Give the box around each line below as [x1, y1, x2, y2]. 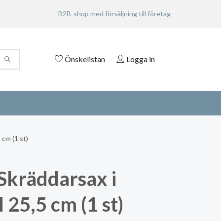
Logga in [126, 54, 155, 64]
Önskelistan [65, 54, 105, 64]
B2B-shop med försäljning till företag [58, 9, 171, 18]
